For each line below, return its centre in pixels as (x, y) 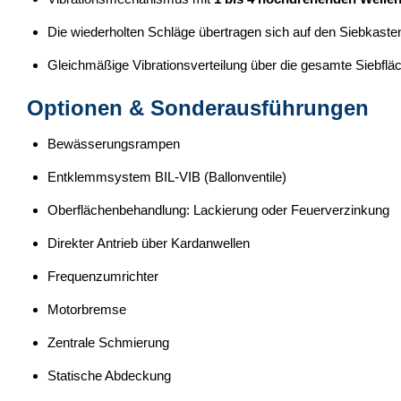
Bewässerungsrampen (113, 144)
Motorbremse (86, 309)
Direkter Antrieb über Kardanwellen (148, 243)
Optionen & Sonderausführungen (198, 108)
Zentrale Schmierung (108, 342)
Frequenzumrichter (102, 276)
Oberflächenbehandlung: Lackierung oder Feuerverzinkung (218, 210)
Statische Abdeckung (109, 375)
